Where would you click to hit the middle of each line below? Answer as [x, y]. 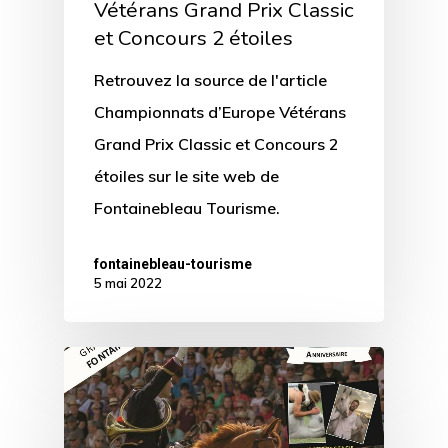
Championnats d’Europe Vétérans [220, 111]
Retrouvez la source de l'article [210, 79]
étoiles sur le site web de [186, 175]
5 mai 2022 [128, 282]
